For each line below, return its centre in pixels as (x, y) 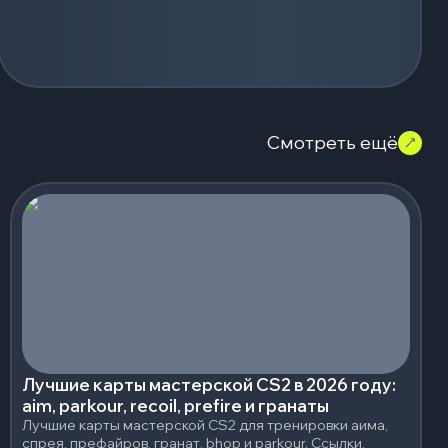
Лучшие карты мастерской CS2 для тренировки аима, (205, 424)
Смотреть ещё (332, 143)
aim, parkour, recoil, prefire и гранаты (175, 405)
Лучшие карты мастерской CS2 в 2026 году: (209, 384)
